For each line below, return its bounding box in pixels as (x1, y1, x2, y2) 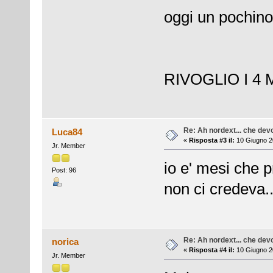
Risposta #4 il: (188, 246, 235, 253)
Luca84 (52, 126, 83, 137)
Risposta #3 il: (188, 136, 235, 144)
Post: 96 (51, 166, 76, 174)
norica (52, 236, 79, 247)
